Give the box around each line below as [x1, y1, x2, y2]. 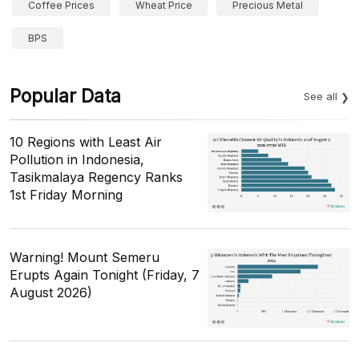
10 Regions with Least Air [10, 133, 162, 150]
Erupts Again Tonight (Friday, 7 [10, 266, 200, 283]
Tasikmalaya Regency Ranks [10, 168, 183, 185]
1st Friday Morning [10, 186, 123, 203]
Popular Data [10, 84, 121, 107]
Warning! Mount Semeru [10, 248, 159, 265]
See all [304, 89, 337, 103]
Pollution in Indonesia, [10, 151, 144, 167]
